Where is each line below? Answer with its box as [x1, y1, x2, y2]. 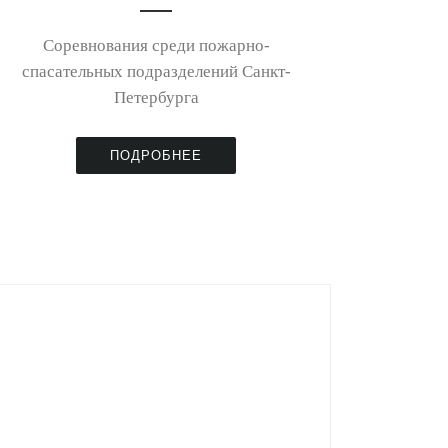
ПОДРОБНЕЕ [110, 147, 202, 163]
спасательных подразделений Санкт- [21, 62, 291, 82]
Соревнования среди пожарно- [42, 36, 270, 56]
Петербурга [113, 88, 199, 108]
